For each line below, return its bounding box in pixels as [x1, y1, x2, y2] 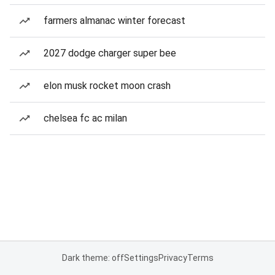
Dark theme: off [61, 253, 124, 263]
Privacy [158, 253, 187, 263]
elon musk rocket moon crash [44, 80, 171, 91]
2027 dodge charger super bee [44, 47, 176, 59]
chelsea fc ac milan [44, 112, 127, 124]
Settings [123, 253, 158, 263]
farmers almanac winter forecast [44, 15, 185, 26]
